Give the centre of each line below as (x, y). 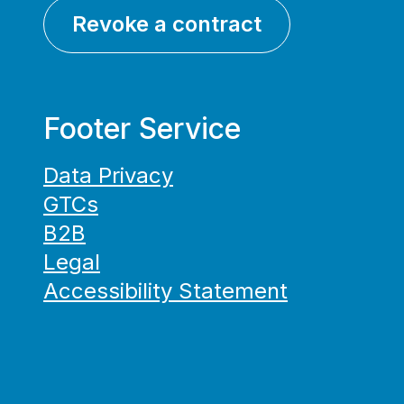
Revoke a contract (167, 24)
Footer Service (142, 129)
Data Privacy (108, 175)
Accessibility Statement (165, 291)
